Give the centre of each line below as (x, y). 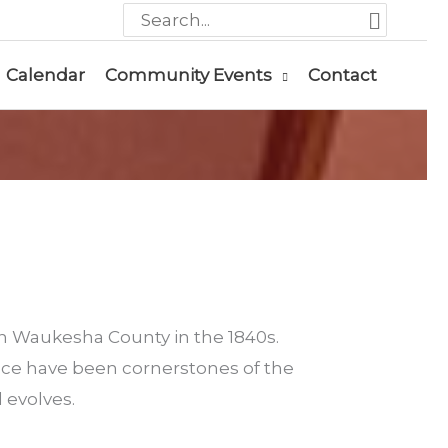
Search (152, 13)
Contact (342, 75)
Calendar (45, 75)
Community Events (188, 75)
